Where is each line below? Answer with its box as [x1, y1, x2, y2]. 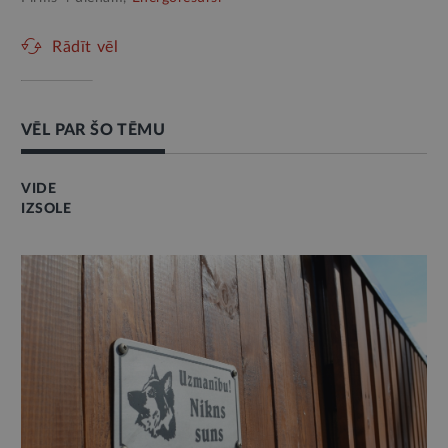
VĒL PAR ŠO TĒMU [21, 121, 165, 138]
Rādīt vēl [52, 38, 119, 55]
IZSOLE [21, 201, 72, 216]
